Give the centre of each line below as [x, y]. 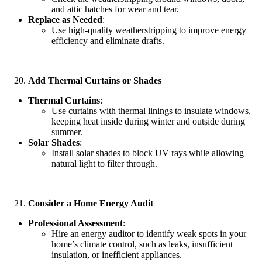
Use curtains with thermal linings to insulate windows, [151, 111]
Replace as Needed [65, 19]
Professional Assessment [75, 223]
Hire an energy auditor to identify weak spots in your [149, 233]
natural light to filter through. [104, 163]
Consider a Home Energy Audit [91, 203]
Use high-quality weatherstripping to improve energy [149, 30]
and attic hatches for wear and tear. [115, 9]
